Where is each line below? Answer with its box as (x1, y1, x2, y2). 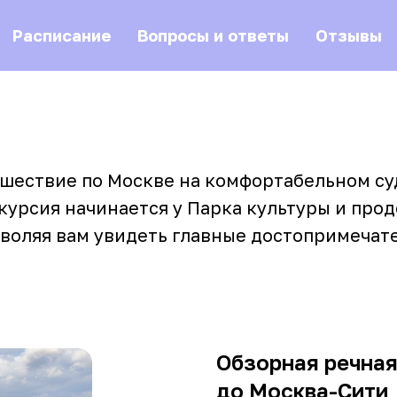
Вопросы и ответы (136, 26, 289, 45)
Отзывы (315, 26, 382, 45)
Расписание (12, 26, 111, 45)
